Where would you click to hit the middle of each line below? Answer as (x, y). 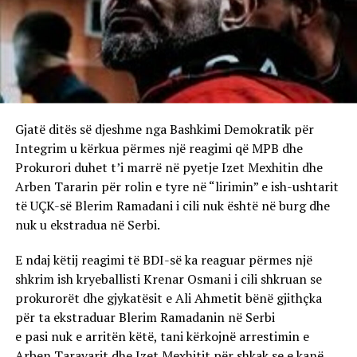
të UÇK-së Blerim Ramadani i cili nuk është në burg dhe (172, 205)
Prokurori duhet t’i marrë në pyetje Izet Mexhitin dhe (169, 167)
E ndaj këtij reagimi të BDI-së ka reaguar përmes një (163, 259)
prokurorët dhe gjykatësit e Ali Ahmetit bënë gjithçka (168, 298)
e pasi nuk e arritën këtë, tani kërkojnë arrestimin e (162, 336)
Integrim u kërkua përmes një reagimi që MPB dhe (159, 148)
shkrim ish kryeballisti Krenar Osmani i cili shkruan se (168, 279)
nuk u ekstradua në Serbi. (87, 224)
